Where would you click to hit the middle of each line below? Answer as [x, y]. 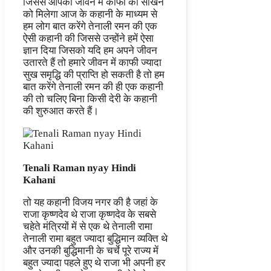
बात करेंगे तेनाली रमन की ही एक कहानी [93, 87]
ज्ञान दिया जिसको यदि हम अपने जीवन [90, 51]
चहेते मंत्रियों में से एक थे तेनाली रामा [88, 227]
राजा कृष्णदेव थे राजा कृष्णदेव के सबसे [90, 215]
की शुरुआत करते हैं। [61, 111]
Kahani [39, 180]
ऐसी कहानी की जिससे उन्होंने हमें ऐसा [88, 39]
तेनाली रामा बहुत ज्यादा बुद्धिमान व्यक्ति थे [95, 239]
